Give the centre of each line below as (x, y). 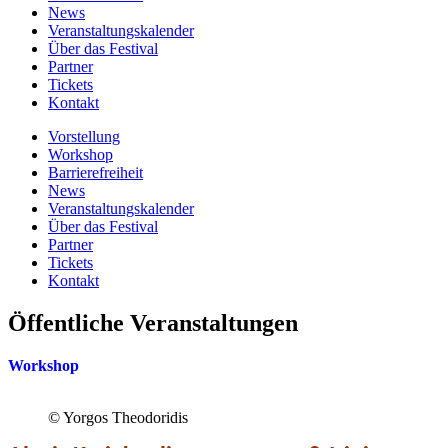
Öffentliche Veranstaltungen (153, 322)
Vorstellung (84, 136)
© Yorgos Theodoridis (118, 417)
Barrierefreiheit (95, 172)
